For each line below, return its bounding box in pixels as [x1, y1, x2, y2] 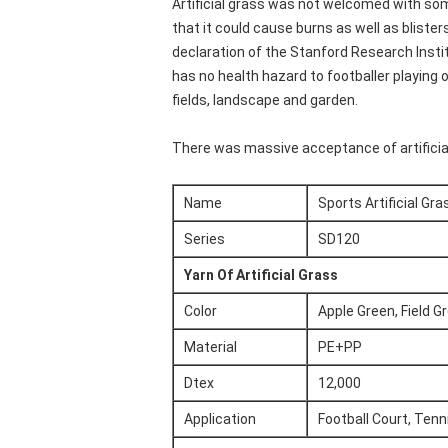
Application [184, 411, 256, 427]
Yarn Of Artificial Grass [184, 267, 338, 283]
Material [184, 339, 237, 355]
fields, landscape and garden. [172, 92, 358, 108]
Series [184, 231, 225, 247]
